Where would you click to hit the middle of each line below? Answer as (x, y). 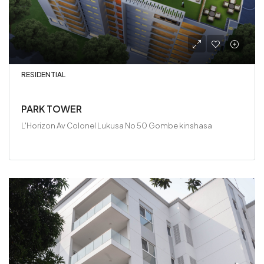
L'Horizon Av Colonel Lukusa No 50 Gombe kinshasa (117, 126)
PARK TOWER (52, 109)
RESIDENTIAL (43, 75)
